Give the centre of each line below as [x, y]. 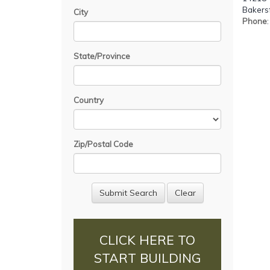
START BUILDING [147, 258]
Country [89, 100]
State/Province [102, 56]
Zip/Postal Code [103, 144]
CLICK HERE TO [147, 240]
